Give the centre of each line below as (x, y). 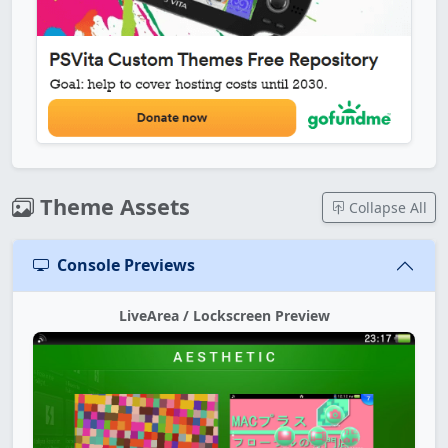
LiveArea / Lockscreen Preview (224, 315)
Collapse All (386, 207)
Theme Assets (112, 207)
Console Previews (126, 265)
